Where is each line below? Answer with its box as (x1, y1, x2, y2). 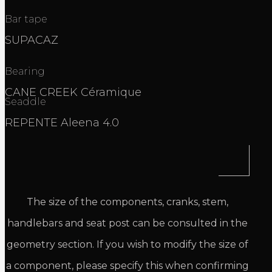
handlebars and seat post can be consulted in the (7, 217, 248, 229)
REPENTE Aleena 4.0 (5, 116, 122, 130)
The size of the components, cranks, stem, (26, 196, 228, 208)
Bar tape (5, 13, 47, 25)
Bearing (5, 66, 45, 78)
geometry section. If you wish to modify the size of (6, 239, 248, 251)
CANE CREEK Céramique (5, 86, 141, 100)
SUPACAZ (5, 33, 58, 47)
